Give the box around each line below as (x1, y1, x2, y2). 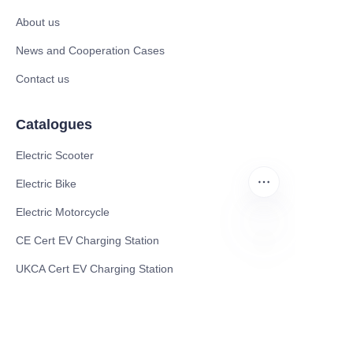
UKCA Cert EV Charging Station (16, 262, 173, 276)
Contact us (16, 72, 69, 86)
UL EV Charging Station (16, 291, 133, 304)
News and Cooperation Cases (16, 44, 165, 58)
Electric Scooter (16, 149, 94, 162)
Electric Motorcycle (16, 206, 110, 219)
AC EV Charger (16, 319, 92, 333)
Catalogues (16, 117, 92, 133)
